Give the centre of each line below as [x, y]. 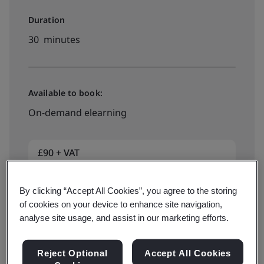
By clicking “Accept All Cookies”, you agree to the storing [128, 190]
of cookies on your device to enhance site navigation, [121, 204]
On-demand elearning [77, 113]
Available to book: [65, 93]
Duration [47, 20]
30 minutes [54, 39]
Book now [65, 197]
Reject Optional [72, 253]
